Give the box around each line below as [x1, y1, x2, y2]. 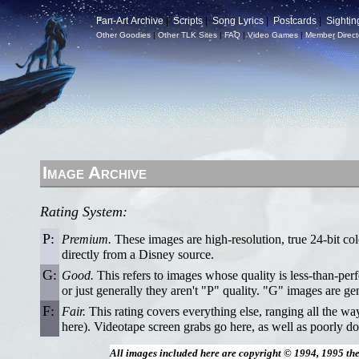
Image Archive [42, 163, 147, 183]
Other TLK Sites [158, 30, 217, 39]
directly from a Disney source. [62, 248, 214, 261]
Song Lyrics [212, 15, 264, 26]
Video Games [248, 30, 298, 39]
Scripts [173, 15, 203, 26]
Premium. [62, 232, 111, 246]
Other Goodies [96, 30, 151, 39]
